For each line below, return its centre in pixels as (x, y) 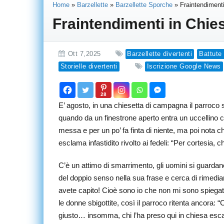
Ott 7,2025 (84, 54)
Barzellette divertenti (160, 54)
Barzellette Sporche (144, 5)
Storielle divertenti (89, 66)
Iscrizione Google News (184, 66)
